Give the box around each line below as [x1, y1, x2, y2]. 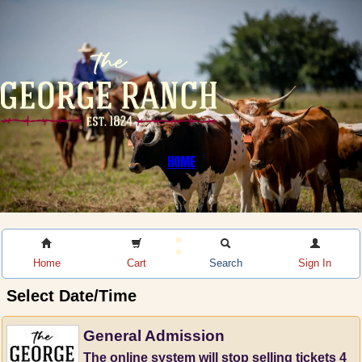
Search [208, 256, 242, 269]
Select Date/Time [6, 286, 137, 305]
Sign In [298, 256, 332, 269]
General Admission [83, 326, 225, 344]
